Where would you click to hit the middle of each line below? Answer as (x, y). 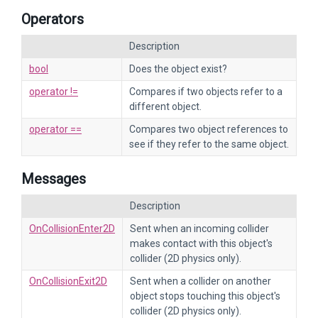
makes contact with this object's (201, 243)
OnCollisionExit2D (68, 281)
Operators (53, 19)
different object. (165, 106)
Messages (54, 179)
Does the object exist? (178, 69)
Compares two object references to (209, 129)
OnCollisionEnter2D (72, 229)
